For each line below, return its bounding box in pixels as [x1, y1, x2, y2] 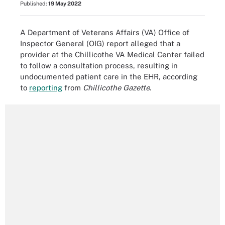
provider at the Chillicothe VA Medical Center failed [20, 50, 204, 59]
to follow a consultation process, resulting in [20, 61, 178, 70]
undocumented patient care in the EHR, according [20, 72, 197, 81]
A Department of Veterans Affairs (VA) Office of [20, 28, 189, 37]
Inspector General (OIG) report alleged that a [20, 39, 180, 48]
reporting [29, 83, 62, 92]
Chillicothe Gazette [83, 83, 150, 92]
